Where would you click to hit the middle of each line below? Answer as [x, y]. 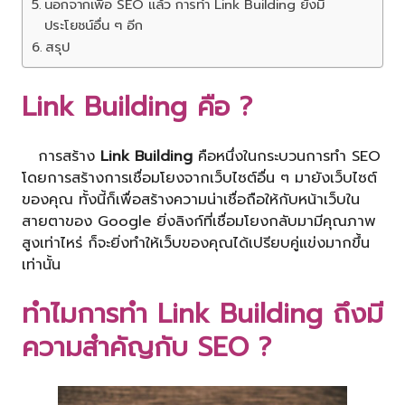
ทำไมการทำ [89, 313]
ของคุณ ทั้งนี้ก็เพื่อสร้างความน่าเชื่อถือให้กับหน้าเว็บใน [191, 199]
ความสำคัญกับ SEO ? [146, 347]
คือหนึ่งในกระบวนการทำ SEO [287, 155]
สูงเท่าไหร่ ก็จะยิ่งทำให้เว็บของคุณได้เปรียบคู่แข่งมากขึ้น [196, 242]
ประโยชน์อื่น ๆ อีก [93, 26]
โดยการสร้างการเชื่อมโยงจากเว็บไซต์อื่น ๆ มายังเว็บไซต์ [199, 177]
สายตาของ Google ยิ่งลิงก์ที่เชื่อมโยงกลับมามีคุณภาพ [199, 221]
